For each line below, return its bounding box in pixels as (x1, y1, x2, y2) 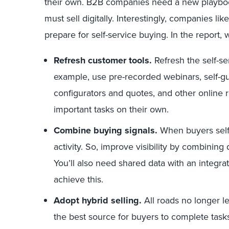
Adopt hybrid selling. (54, 193, 142, 207)
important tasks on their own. (54, 102, 169, 116)
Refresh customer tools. (54, 53, 152, 67)
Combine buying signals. (54, 123, 157, 137)
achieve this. (54, 172, 103, 186)
